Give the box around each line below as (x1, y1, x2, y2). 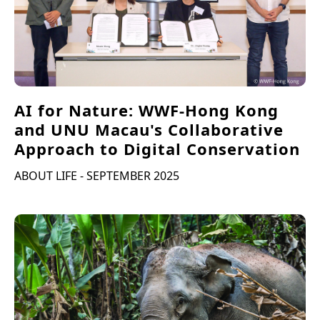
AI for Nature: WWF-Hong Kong (14, 99, 279, 121)
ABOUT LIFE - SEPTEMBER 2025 (14, 167, 179, 184)
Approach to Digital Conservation (14, 137, 300, 159)
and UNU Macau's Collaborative (14, 118, 284, 140)
